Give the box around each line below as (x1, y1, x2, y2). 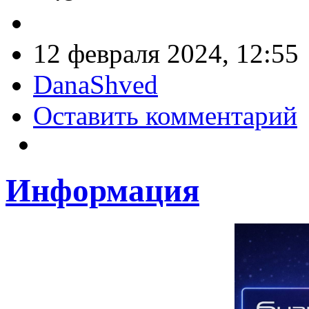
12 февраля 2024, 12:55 (33, 39, 299, 69)
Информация (6, 172, 199, 208)
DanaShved (33, 70, 158, 100)
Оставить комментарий (33, 101, 297, 131)
